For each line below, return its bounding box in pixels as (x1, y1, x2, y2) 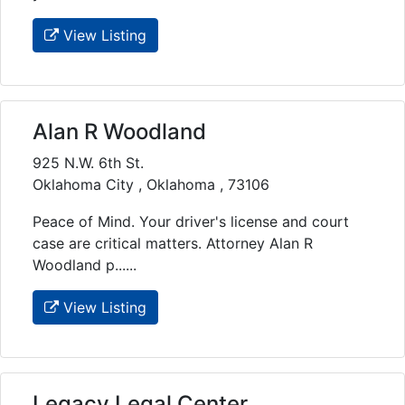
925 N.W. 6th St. (33, 153, 144, 172)
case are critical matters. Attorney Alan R (33, 233, 313, 252)
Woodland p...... (33, 255, 137, 274)
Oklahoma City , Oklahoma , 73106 (33, 174, 269, 193)
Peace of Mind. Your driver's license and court (33, 212, 349, 231)
